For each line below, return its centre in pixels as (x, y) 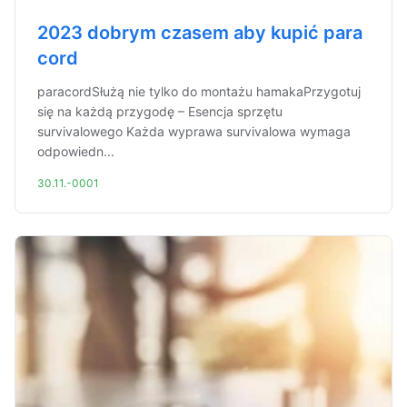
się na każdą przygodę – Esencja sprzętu (160, 111)
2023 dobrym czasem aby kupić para (200, 33)
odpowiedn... (76, 151)
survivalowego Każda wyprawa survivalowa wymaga (194, 131)
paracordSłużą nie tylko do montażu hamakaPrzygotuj (199, 91)
